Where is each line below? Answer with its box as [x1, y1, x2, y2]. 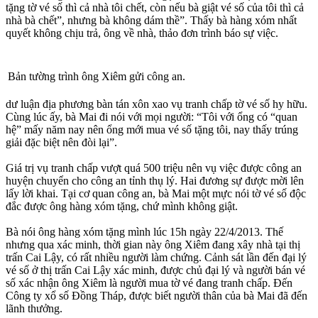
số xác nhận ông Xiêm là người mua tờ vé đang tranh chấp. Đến [6, 276, 292, 289]
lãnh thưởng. [6, 302, 62, 314]
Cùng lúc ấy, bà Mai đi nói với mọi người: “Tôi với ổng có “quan [6, 110, 297, 123]
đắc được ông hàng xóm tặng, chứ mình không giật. [6, 199, 238, 212]
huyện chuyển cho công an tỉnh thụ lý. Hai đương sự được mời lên [6, 174, 304, 187]
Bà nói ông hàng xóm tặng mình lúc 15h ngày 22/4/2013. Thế [6, 225, 283, 238]
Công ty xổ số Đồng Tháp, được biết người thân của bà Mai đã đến [6, 289, 307, 302]
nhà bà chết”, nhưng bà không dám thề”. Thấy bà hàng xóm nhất [6, 13, 297, 26]
